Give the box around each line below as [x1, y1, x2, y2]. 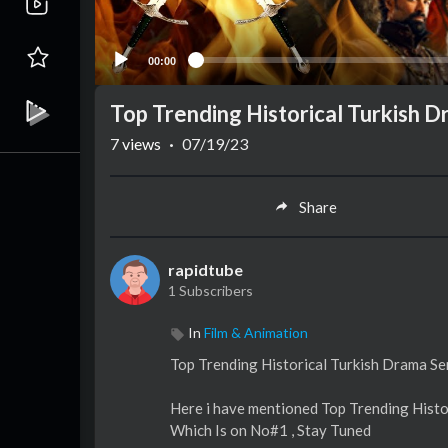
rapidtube [168, 260, 243, 280]
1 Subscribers [168, 282, 253, 300]
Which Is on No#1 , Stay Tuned [170, 421, 371, 440]
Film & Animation [204, 324, 308, 342]
